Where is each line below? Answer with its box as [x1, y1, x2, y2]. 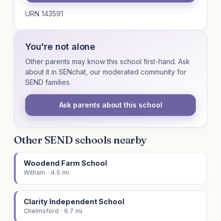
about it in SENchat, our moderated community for [25, 68, 186, 76]
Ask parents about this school [59, 101, 162, 110]
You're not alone [25, 41, 96, 52]
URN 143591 [25, 9, 63, 18]
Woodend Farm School [24, 159, 107, 168]
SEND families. [25, 78, 71, 87]
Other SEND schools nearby [14, 133, 147, 147]
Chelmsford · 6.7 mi [24, 207, 82, 215]
